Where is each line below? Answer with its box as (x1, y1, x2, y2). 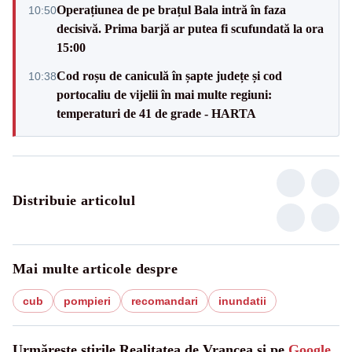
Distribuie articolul (13, 192, 135, 208)
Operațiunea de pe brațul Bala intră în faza (57, 2, 286, 16)
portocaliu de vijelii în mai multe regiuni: (57, 87, 272, 101)
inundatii (218, 294, 266, 307)
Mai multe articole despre (13, 260, 178, 277)
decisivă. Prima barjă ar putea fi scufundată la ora (57, 21, 324, 35)
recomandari (131, 294, 198, 307)
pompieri (64, 294, 111, 307)
